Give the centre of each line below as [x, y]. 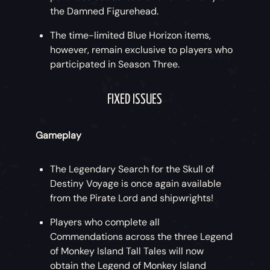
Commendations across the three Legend [142, 237]
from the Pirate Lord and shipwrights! [132, 198]
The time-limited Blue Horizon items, [131, 36]
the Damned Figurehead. [105, 11]
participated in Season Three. [115, 64]
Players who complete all [105, 222]
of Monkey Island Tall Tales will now [127, 251]
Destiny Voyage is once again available [136, 184]
